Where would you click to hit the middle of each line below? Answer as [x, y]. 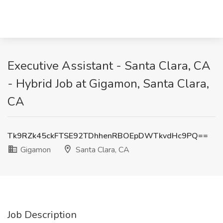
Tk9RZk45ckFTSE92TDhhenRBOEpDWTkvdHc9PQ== [108, 136]
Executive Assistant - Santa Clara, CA [109, 66]
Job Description [42, 215]
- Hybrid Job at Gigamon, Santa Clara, [108, 84]
